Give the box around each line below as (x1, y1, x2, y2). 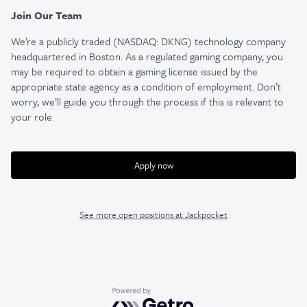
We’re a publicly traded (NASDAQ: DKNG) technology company (11, 34, 286, 49)
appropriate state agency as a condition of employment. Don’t (11, 79, 281, 94)
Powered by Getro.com (112, 287, 214, 302)
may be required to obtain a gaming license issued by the (11, 64, 258, 79)
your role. (11, 109, 54, 124)
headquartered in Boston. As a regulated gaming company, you (11, 49, 283, 64)
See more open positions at (79, 208, 185, 221)
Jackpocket (185, 208, 228, 221)
